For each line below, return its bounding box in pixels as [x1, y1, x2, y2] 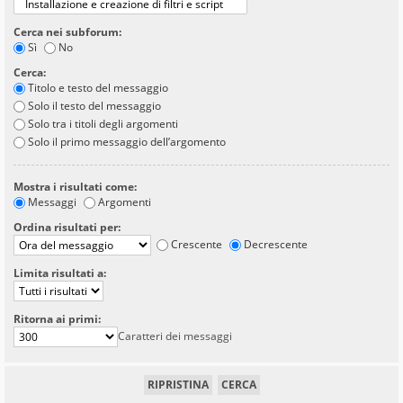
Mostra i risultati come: [13, 178, 137, 194]
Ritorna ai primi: [13, 310, 101, 327]
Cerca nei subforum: [13, 23, 121, 40]
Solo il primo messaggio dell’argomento [28, 133, 226, 149]
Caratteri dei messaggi [118, 327, 232, 344]
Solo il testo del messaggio [28, 97, 161, 113]
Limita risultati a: [13, 264, 106, 281]
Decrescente [244, 236, 308, 252]
